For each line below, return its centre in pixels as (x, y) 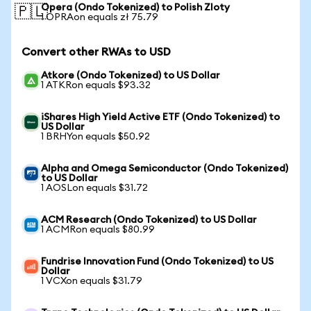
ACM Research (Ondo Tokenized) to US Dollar (149, 220)
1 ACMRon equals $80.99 (98, 230)
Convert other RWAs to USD (96, 52)
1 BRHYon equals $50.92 (95, 137)
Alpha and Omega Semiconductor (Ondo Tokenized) (165, 169)
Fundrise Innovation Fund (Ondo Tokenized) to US (157, 262)
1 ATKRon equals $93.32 (96, 85)
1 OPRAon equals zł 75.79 (100, 17)
